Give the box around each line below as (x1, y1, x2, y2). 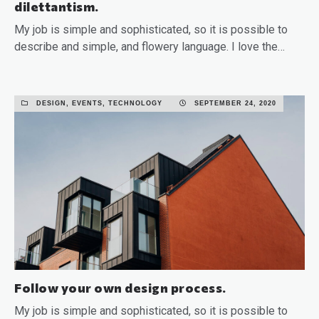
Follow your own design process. (14, 279, 226, 296)
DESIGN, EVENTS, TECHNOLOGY (36, 99, 162, 107)
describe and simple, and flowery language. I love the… (14, 39, 285, 53)
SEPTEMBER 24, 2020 (192, 99, 276, 107)
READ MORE (14, 70, 80, 81)
